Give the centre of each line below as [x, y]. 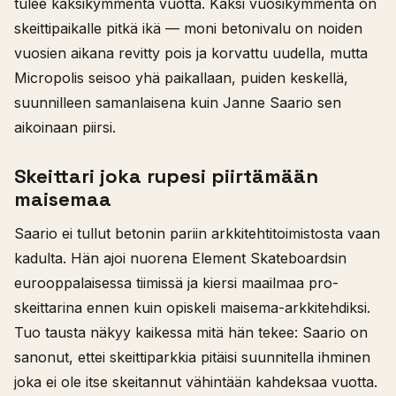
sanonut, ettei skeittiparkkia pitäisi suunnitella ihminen [192, 357]
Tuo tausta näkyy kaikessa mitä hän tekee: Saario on [191, 332]
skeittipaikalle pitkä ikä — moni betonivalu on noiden [188, 28]
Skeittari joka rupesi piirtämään [166, 175]
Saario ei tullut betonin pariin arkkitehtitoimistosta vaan [197, 233]
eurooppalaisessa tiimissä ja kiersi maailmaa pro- [176, 282]
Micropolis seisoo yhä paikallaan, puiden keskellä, [181, 77]
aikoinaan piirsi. [65, 127]
